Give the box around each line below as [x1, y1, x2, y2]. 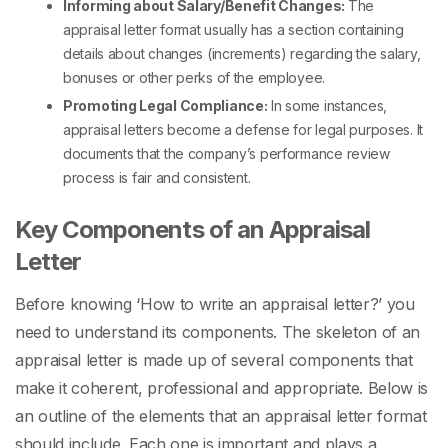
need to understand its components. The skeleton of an [15, 322, 421, 343]
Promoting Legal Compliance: [63, 97, 268, 115]
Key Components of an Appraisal [15, 215, 371, 245]
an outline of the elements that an [15, 406, 265, 427]
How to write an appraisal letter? [139, 294, 379, 315]
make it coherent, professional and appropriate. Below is [15, 378, 429, 399]
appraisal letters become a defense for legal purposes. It [63, 121, 424, 139]
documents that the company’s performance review [63, 145, 390, 163]
